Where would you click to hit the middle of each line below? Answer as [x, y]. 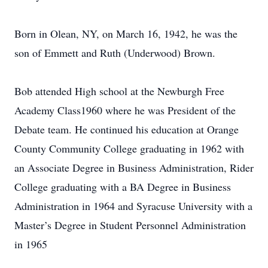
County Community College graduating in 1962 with [129, 148]
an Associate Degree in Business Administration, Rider [134, 167]
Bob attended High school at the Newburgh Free [119, 91]
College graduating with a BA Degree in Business [123, 187]
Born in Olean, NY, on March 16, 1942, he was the [126, 33]
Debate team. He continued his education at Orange [127, 129]
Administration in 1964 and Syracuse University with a [133, 206]
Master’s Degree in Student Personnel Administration [130, 225]
